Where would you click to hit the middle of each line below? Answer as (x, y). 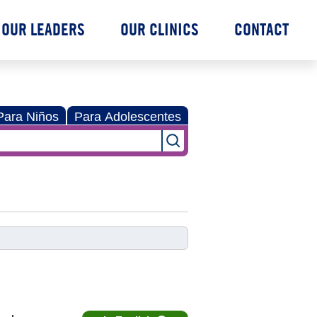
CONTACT (261, 29)
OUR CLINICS (160, 29)
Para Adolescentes (128, 117)
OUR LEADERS (43, 29)
